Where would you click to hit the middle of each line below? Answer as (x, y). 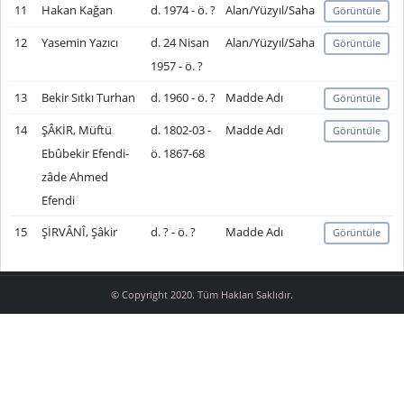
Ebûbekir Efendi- (85, 153)
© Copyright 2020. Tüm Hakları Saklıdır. (202, 295)
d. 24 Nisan (179, 42)
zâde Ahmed (74, 177)
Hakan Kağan (77, 10)
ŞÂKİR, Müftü (76, 130)
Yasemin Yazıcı (79, 42)
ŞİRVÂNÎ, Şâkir (79, 232)
